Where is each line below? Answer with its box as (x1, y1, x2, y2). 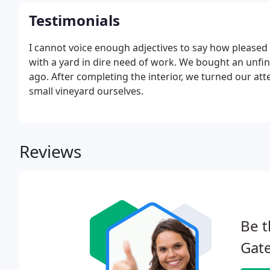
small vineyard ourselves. (29, 84, 143, 98)
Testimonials (29, 10, 120, 30)
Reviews (19, 140, 81, 163)
